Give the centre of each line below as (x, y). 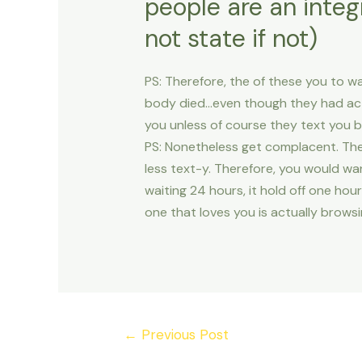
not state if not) (231, 39)
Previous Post (183, 334)
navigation (131, 350)
